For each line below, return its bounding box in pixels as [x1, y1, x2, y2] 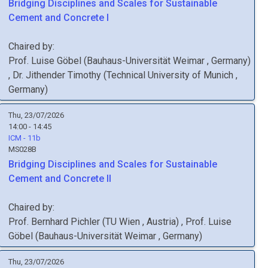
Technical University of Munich [106, 69, 236, 81]
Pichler [71, 216, 100, 227]
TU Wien [105, 216, 142, 227]
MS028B [8, 145, 36, 154]
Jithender [26, 69, 65, 81]
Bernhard [31, 216, 68, 227]
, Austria [142, 216, 176, 227]
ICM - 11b [8, 133, 41, 142]
